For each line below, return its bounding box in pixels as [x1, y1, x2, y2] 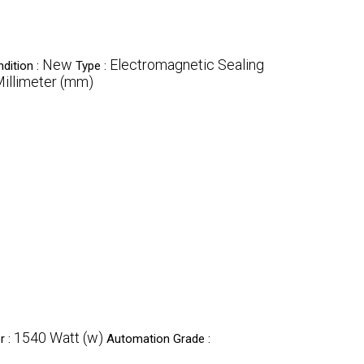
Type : [76, 58, 110, 73]
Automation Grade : [106, 331, 210, 346]
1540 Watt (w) [14, 329, 103, 346]
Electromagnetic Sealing [110, 56, 264, 73]
